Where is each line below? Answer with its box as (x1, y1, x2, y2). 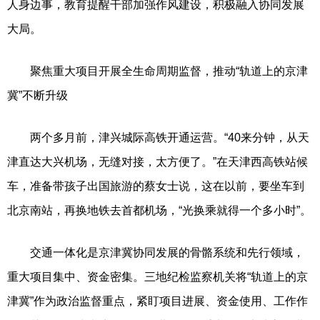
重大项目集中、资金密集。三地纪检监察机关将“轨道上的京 (7, 270, 308, 283)
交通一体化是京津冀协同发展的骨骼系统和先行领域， (7, 246, 304, 259)
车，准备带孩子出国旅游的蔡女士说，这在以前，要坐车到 (7, 179, 304, 192)
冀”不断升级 (7, 89, 68, 101)
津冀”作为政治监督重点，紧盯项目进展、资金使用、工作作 (7, 294, 308, 307)
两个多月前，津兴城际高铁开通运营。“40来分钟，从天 (7, 131, 309, 144)
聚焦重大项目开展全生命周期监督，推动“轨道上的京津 (7, 64, 308, 77)
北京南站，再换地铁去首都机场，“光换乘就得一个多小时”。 (7, 204, 311, 216)
